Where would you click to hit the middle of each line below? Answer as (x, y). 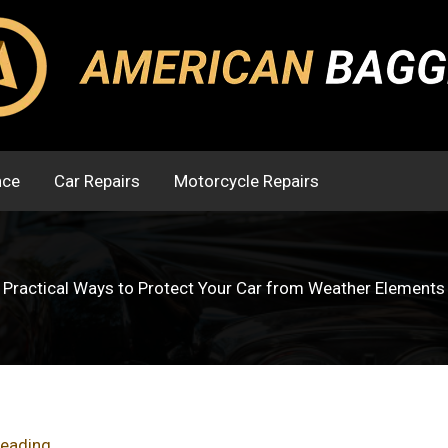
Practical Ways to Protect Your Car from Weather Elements (224, 288)
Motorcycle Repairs (246, 181)
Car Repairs (97, 181)
